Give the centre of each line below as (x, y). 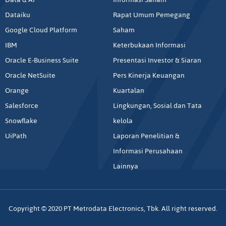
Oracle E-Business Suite (42, 61)
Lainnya (125, 166)
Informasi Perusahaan (148, 151)
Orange (17, 91)
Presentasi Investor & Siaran (157, 61)
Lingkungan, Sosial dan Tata (157, 106)
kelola (123, 121)
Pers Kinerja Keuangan (149, 76)
